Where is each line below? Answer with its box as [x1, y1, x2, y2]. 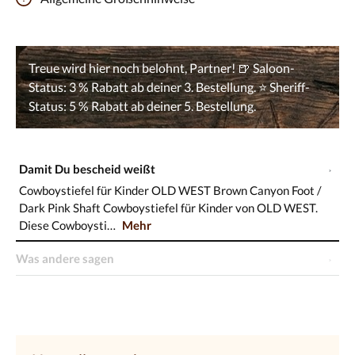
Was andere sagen [16, 250, 114, 265]
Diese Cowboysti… [19, 217, 119, 232]
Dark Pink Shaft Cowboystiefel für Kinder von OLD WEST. [19, 200, 319, 215]
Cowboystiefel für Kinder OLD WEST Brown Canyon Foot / [19, 182, 323, 197]
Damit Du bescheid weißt [19, 161, 156, 176]
